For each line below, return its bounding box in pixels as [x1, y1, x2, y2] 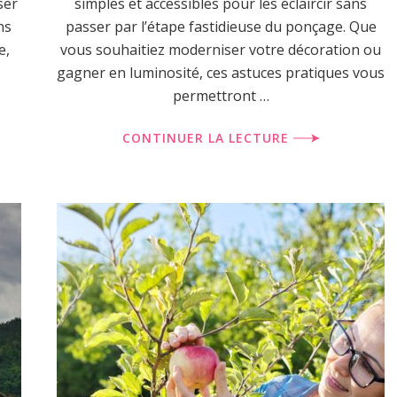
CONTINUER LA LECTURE [121, 129, 293, 146]
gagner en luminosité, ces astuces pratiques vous [57, 63, 385, 82]
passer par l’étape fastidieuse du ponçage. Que [65, 17, 377, 36]
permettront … [172, 86, 269, 105]
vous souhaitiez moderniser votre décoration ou [60, 40, 381, 59]
